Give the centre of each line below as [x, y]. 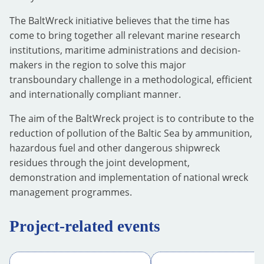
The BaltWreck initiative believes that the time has [120, 21]
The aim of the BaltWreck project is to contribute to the [132, 118]
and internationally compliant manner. [95, 94]
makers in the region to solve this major [98, 65]
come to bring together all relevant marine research [125, 35]
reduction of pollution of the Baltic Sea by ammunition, [131, 133]
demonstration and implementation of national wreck [129, 177]
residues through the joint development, [100, 163]
